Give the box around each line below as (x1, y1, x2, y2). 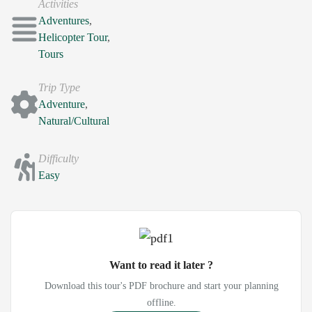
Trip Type (38, 81, 80, 94)
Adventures (38, 15, 89, 27)
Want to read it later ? (109, 259, 213, 272)
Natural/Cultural (38, 115, 109, 127)
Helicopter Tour (38, 31, 107, 44)
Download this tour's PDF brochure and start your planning (44, 281, 279, 292)
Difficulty (38, 153, 79, 165)
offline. (146, 297, 176, 309)
